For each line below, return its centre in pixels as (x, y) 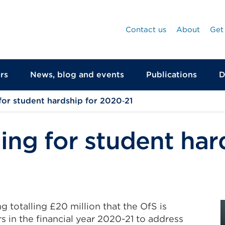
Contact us (146, 30)
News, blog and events (77, 75)
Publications (172, 75)
